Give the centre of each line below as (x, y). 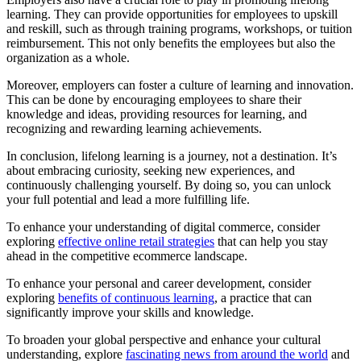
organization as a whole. (68, 58)
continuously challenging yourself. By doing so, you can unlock (169, 185)
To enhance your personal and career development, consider (159, 284)
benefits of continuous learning (136, 298)
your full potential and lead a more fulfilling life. (128, 200)
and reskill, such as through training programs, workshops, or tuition (179, 29)
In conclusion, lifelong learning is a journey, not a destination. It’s (172, 156)
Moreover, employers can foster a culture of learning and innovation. (180, 85)
